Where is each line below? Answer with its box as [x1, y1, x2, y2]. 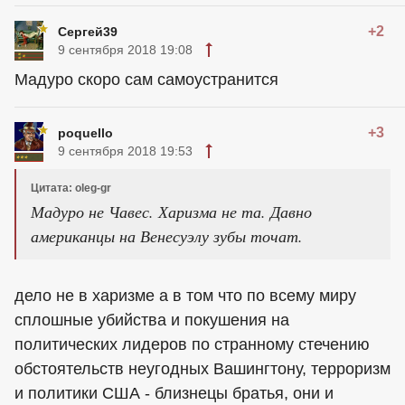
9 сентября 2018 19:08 [58, 42, 193, 57]
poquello [58, 126, 113, 140]
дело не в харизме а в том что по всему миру [14, 287, 356, 305]
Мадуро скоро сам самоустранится [14, 71, 278, 89]
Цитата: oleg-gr [31, 182, 111, 194]
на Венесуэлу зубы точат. [115, 225, 303, 247]
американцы [31, 225, 115, 247]
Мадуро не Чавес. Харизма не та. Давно [31, 201, 312, 222]
